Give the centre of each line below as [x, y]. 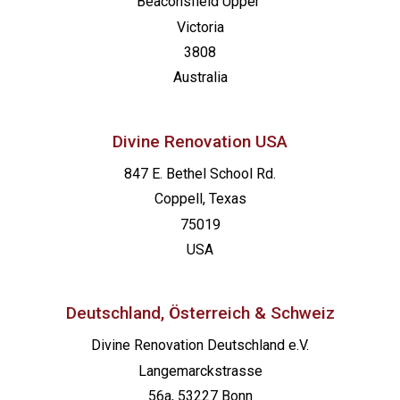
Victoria [200, 27]
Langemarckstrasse [200, 371]
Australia [200, 78]
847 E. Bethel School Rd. [200, 173]
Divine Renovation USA [200, 141]
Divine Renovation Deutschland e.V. [200, 346]
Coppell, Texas [200, 199]
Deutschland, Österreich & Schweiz [200, 313]
